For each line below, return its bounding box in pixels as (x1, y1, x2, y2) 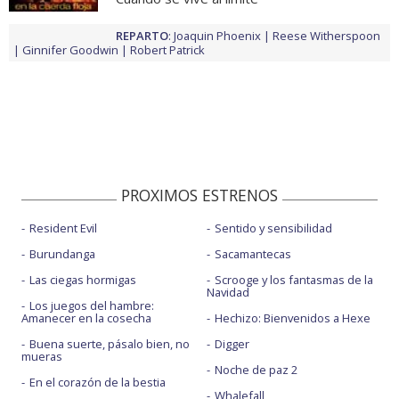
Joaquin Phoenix (174, 28, 261, 45)
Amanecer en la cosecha (21, 310, 151, 327)
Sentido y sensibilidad (214, 220, 332, 237)
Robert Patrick (130, 42, 205, 59)
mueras (21, 348, 62, 365)
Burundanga (29, 246, 95, 263)
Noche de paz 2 (214, 362, 297, 379)
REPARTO (116, 28, 168, 45)
